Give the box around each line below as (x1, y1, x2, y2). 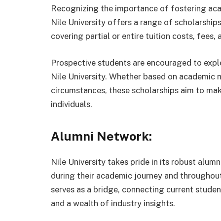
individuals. (51, 99, 92, 109)
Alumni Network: (51, 129, 152, 144)
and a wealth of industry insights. (51, 198, 175, 208)
